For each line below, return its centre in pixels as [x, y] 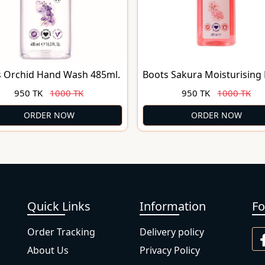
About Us [48, 250]
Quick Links [59, 206]
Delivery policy [172, 232]
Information [173, 206]
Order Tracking [61, 232]
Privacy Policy [170, 250]
